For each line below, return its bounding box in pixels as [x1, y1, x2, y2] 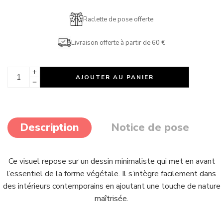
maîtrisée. [95, 193, 128, 204]
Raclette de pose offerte [83, 14, 153, 24]
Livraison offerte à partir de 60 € [71, 38, 165, 47]
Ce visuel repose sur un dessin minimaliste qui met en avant [8, 156, 215, 167]
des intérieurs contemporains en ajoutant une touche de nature [2, 181, 221, 192]
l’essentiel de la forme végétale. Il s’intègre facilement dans [7, 168, 216, 179]
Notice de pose [111, 120, 189, 135]
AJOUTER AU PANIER [75, 73, 154, 81]
